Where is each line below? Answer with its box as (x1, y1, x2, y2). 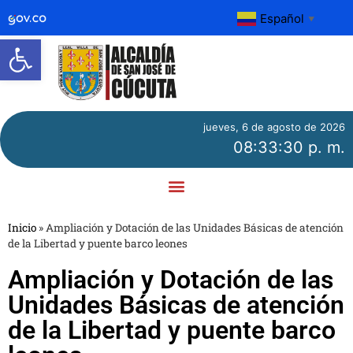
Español (260, 10, 305, 26)
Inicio (8, 220, 36, 235)
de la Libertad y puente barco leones (8, 236, 188, 251)
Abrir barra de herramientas (7, 31, 339, 61)
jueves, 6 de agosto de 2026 (203, 120, 345, 133)
